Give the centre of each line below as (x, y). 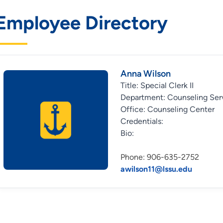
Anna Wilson (146, 74)
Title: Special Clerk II (157, 85)
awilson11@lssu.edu (157, 169)
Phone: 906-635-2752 (160, 157)
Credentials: (142, 121)
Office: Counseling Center (168, 109)
